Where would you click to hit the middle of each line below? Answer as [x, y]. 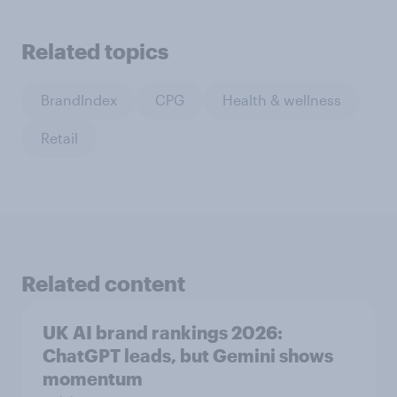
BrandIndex [78, 100]
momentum [93, 378]
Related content [103, 283]
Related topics [95, 51]
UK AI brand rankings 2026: [163, 332]
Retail [59, 138]
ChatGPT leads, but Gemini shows [188, 355]
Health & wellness [281, 100]
